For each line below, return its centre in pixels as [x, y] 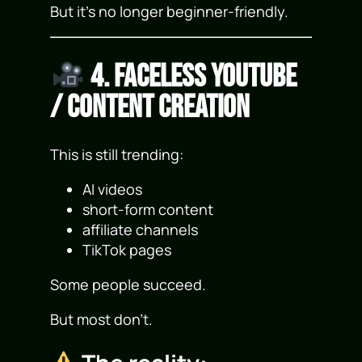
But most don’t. [102, 320]
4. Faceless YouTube [192, 78]
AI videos [113, 189]
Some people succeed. [128, 285]
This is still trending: [117, 155]
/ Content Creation [150, 108]
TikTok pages [127, 250]
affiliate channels [141, 230]
